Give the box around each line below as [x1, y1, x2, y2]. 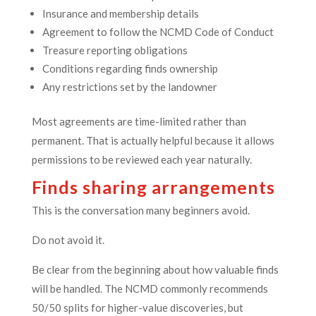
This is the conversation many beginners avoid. [31, 204, 250, 217]
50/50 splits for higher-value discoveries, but [31, 301, 243, 315]
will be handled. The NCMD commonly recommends [31, 282, 268, 296]
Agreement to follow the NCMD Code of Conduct [42, 25, 274, 39]
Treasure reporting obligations [42, 44, 188, 57]
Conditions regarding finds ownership [42, 62, 218, 75]
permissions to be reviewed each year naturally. [31, 153, 252, 166]
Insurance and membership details [42, 7, 199, 20]
